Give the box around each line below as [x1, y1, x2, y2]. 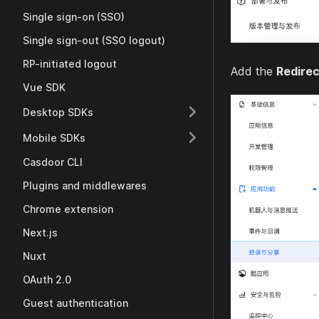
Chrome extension [23, 203, 113, 215]
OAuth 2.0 [23, 273, 71, 286]
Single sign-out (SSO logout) [23, 34, 165, 46]
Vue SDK [23, 81, 66, 93]
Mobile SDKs [23, 131, 85, 144]
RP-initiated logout [23, 58, 117, 70]
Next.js [23, 226, 58, 239]
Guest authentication [23, 297, 128, 309]
